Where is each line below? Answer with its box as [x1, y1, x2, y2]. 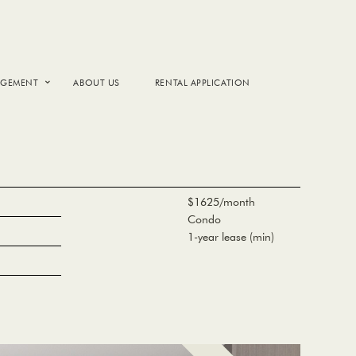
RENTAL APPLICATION [154, 76, 250, 88]
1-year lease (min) [187, 230, 274, 244]
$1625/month [187, 195, 255, 209]
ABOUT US [73, 76, 120, 88]
